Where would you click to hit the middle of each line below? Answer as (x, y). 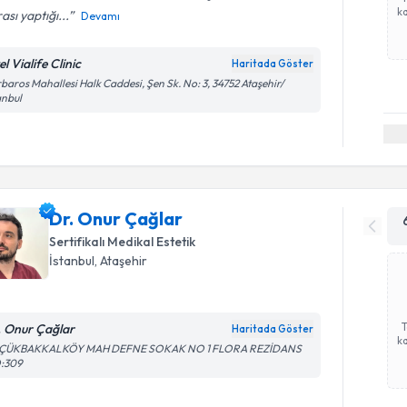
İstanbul (72, 260)
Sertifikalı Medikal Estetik (123, 241)
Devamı (101, 16)
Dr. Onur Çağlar (116, 218)
